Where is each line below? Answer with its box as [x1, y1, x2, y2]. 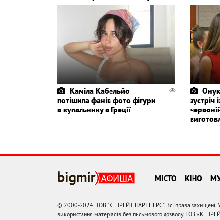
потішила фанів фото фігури [57, 95, 156, 105]
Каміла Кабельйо [70, 85, 130, 96]
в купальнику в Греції [57, 104, 131, 114]
